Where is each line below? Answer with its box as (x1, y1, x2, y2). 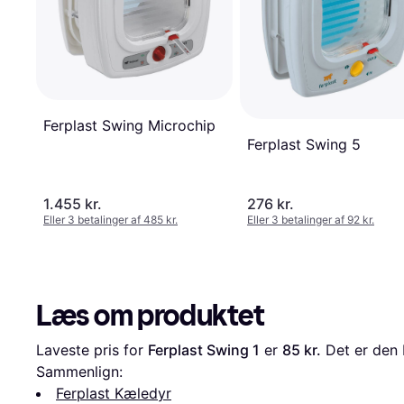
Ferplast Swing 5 (247, 134, 361, 153)
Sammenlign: (36, 363, 123, 381)
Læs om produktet (36, 298, 265, 334)
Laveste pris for (36, 341, 148, 360)
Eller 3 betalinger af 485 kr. (43, 213, 178, 227)
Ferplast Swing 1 (148, 341, 260, 360)
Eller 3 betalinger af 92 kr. (247, 213, 374, 227)
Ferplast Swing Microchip (43, 115, 216, 134)
